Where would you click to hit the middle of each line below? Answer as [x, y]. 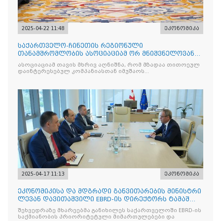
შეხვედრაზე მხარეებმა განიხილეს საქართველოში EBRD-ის [110, 211]
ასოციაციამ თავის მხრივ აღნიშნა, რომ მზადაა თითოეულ [109, 65]
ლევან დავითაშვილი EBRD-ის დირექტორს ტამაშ [104, 200]
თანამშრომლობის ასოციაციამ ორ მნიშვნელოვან [106, 54]
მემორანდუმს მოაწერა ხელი [69, 62]
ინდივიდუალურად [47, 78]
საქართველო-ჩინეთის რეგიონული [80, 46]
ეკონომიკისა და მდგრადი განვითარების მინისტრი [110, 192]
